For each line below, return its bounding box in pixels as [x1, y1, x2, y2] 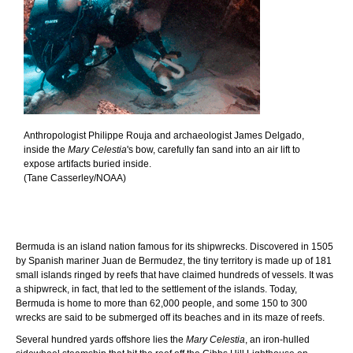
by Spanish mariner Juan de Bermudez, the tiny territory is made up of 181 [16, 255, 332, 266]
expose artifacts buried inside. [24, 158, 151, 169]
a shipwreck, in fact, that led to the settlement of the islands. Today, [16, 283, 297, 295]
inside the [24, 143, 68, 155]
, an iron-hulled [245, 333, 310, 345]
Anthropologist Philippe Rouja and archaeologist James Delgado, [24, 129, 304, 141]
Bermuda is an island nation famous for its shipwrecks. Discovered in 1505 [16, 240, 333, 252]
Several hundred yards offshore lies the [16, 333, 186, 345]
